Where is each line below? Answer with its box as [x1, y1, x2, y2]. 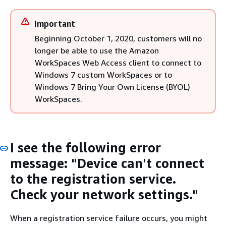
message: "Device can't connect [10, 155, 204, 171]
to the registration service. [10, 171, 176, 187]
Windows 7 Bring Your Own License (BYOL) [35, 81, 190, 92]
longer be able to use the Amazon [35, 45, 159, 55]
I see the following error [10, 139, 161, 155]
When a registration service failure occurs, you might [10, 213, 207, 223]
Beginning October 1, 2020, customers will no [35, 33, 202, 43]
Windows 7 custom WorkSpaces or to [35, 69, 172, 80]
